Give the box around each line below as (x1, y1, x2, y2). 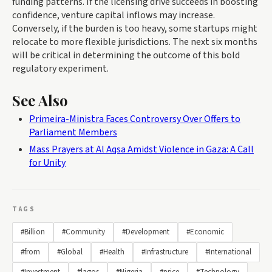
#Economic (186, 226, 224, 238)
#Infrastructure (141, 246, 188, 258)
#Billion (21, 226, 45, 238)
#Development (122, 226, 169, 238)
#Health (100, 246, 124, 258)
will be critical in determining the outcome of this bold (12, 49, 240, 63)
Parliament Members (29, 126, 117, 140)
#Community (62, 226, 105, 238)
